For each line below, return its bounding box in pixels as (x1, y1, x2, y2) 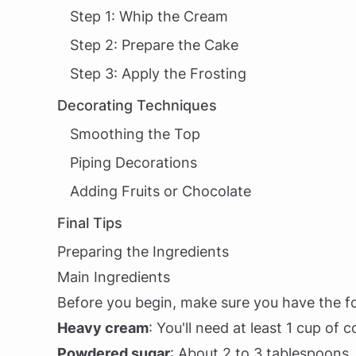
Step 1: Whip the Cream (70, 8, 228, 25)
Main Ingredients (57, 269, 170, 285)
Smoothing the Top (70, 126, 200, 142)
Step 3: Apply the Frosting (70, 65, 246, 82)
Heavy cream (57, 319, 149, 336)
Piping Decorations (70, 154, 197, 171)
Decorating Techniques (57, 97, 217, 114)
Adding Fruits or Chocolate (70, 183, 251, 199)
